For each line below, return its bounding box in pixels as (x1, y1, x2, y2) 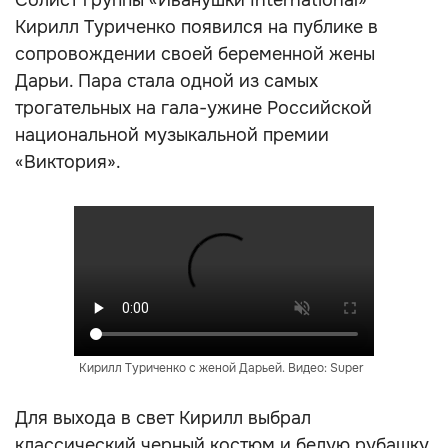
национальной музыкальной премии (15, 124, 329, 146)
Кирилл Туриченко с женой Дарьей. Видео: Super (79, 360, 363, 376)
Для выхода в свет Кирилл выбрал (15, 407, 311, 429)
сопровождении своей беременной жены (15, 43, 375, 65)
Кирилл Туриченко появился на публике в (15, 16, 378, 38)
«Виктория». (15, 151, 121, 173)
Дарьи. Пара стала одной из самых (15, 70, 318, 92)
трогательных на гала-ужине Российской (15, 97, 372, 119)
